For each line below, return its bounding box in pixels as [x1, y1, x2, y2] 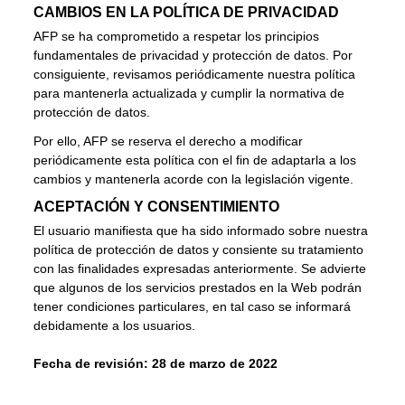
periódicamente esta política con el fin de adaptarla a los [33, 153, 357, 167]
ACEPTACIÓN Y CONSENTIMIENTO [33, 199, 280, 215]
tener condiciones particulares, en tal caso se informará [33, 299, 352, 315]
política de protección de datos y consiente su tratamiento [33, 242, 364, 258]
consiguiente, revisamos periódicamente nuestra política [33, 66, 356, 81]
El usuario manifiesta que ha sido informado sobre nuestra [33, 223, 369, 239]
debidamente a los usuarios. [33, 318, 196, 334]
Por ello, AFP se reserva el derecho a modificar [33, 134, 304, 148]
